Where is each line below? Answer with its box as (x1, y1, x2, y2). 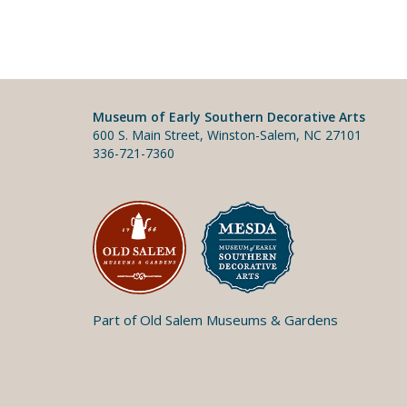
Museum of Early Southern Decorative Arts (93, 107, 365, 125)
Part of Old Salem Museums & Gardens (93, 310, 338, 329)
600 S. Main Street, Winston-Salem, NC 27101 (93, 125, 362, 144)
